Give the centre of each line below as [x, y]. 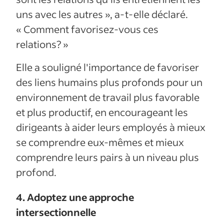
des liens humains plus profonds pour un [109, 82]
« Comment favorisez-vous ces [87, 29]
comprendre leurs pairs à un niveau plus [107, 157]
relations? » [42, 44]
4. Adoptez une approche [75, 197]
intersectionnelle [56, 212]
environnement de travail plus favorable [108, 97]
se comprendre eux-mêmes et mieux [100, 142]
